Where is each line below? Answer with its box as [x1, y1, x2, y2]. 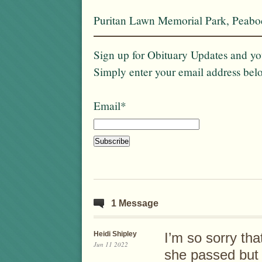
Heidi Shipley [94, 230, 137, 239]
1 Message [111, 198, 158, 209]
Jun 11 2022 [94, 240, 128, 249]
